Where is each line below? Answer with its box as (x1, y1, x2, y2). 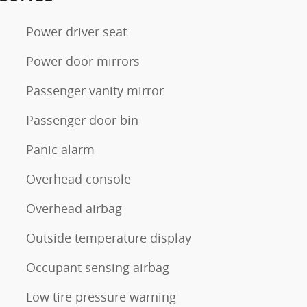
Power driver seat (26, 23, 127, 40)
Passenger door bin (26, 111, 138, 128)
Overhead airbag (26, 199, 122, 217)
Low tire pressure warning (26, 288, 176, 305)
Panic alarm (26, 140, 95, 158)
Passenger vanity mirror (26, 82, 164, 99)
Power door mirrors (26, 52, 140, 69)
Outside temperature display (26, 229, 191, 246)
